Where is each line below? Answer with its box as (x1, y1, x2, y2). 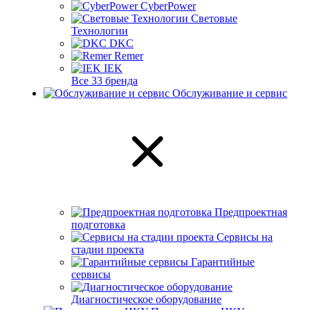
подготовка (71, 219, 125, 230)
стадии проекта (71, 244, 144, 255)
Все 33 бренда (71, 75, 138, 86)
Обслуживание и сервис (172, 87, 287, 99)
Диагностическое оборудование (71, 293, 221, 305)
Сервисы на (217, 231, 273, 243)
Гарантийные (191, 256, 255, 268)
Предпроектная (215, 206, 287, 218)
